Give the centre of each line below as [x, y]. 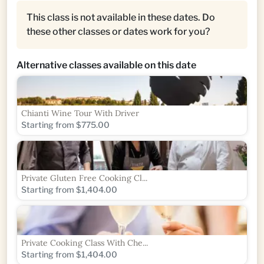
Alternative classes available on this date [106, 65]
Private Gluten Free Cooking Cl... [84, 178]
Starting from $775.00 [65, 124]
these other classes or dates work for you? [118, 31]
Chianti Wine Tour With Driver [80, 113]
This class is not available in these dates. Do [121, 17]
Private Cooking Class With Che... [85, 242]
